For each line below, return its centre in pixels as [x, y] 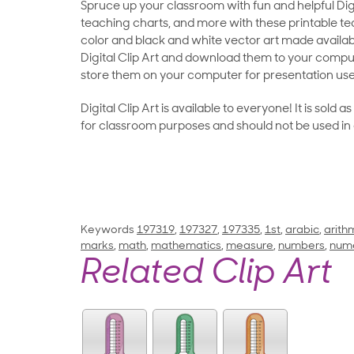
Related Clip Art [207, 275]
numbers [301, 247]
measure [250, 247]
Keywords [107, 231]
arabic [302, 231]
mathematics [186, 247]
